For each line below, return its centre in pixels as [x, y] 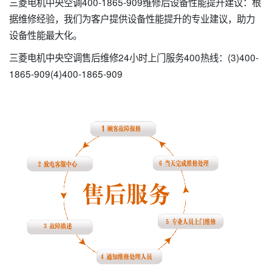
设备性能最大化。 [46, 35]
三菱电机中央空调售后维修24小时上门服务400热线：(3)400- [134, 57]
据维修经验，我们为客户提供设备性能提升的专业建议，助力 [132, 18]
